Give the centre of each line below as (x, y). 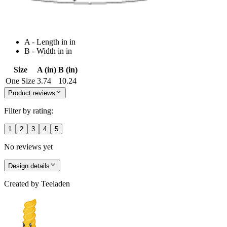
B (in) (68, 69)
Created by (22, 183)
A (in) (47, 69)
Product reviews (32, 93)
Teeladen (55, 183)
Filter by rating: (29, 111)
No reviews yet (28, 147)
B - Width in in (48, 51)
